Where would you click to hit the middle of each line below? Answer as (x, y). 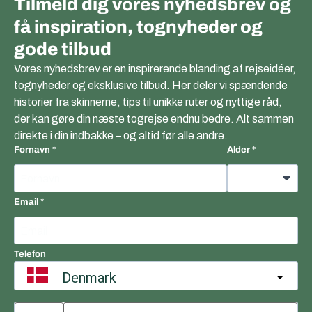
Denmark (89, 278)
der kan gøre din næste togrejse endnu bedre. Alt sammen (154, 119)
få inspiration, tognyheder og (138, 27)
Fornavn (32, 150)
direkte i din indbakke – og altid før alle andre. (121, 136)
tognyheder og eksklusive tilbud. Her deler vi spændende (151, 86)
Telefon (30, 255)
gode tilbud (63, 49)
